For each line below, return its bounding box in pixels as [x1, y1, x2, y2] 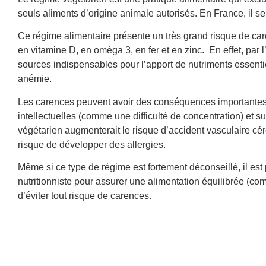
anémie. [18, 74, 52, 84]
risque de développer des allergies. [18, 139, 166, 150]
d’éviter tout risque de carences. [18, 191, 151, 201]
